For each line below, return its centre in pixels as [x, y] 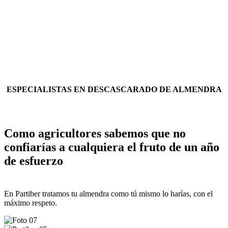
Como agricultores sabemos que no [95, 133]
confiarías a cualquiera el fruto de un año [112, 147]
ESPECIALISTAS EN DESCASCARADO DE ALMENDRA [114, 90]
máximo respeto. [31, 203]
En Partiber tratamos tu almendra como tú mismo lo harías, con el [108, 193]
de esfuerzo [34, 161]
